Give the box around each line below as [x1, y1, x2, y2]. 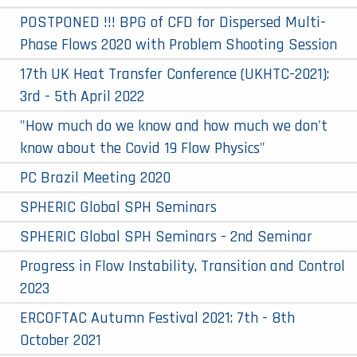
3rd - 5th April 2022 [20, 85, 144, 107]
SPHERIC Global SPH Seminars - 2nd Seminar [20, 226, 312, 247]
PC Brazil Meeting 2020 [20, 167, 171, 188]
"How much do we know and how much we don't [20, 115, 328, 136]
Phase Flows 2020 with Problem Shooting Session [20, 33, 337, 55]
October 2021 [20, 329, 101, 351]
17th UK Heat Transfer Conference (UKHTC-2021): [20, 63, 329, 84]
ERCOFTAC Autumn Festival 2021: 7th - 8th [20, 307, 295, 328]
